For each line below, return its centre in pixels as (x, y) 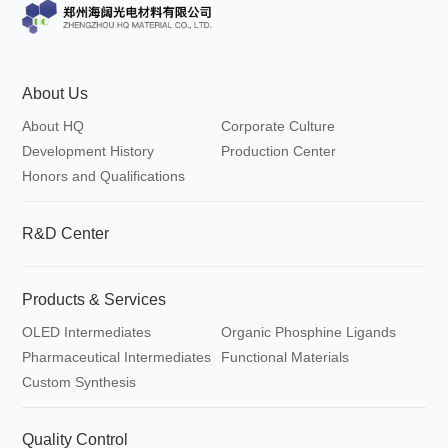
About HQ (53, 126)
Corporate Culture (278, 126)
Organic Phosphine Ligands (309, 331)
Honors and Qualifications (104, 176)
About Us (55, 94)
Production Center (279, 151)
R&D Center (66, 234)
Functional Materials (285, 356)
